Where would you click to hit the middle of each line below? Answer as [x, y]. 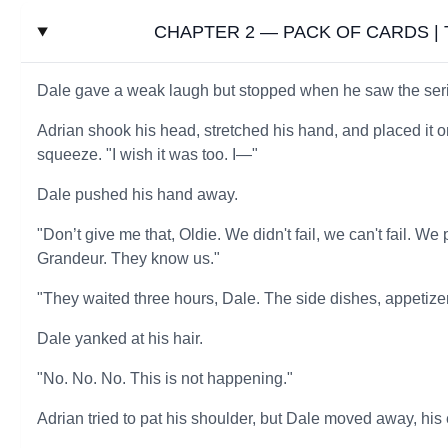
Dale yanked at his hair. [120, 338]
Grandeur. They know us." [129, 258]
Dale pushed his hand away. [138, 194]
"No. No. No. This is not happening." [165, 378]
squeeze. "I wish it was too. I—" [148, 154]
